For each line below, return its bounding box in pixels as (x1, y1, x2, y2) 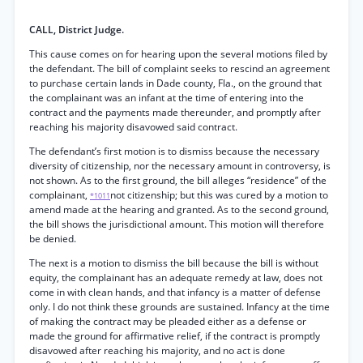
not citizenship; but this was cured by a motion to (110, 188, 328, 202)
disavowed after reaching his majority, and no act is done (29, 344, 285, 357)
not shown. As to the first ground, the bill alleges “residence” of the (29, 173, 327, 187)
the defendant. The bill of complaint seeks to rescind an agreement (29, 62, 330, 75)
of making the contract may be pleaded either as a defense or (29, 314, 306, 328)
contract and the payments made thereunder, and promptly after (29, 105, 321, 119)
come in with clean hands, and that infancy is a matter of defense (29, 285, 321, 299)
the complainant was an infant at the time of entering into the (29, 91, 304, 105)
